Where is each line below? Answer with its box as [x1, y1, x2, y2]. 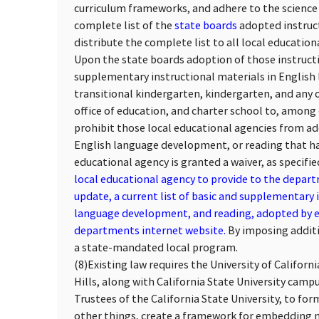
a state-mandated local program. [74, 239, 238, 254]
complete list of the [74, 17, 172, 32]
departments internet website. [74, 222, 226, 237]
